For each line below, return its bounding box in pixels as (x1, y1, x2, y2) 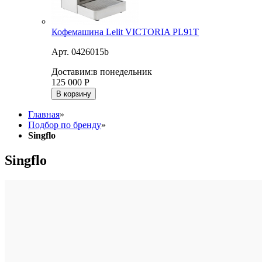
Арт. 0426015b (51, 47, 109, 57)
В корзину (56, 89, 91, 99)
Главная (28, 109, 60, 120)
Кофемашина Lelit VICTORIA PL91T (51, 27, 199, 37)
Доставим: (51, 67, 93, 77)
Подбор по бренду (28, 120, 101, 130)
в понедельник (93, 67, 152, 77)
